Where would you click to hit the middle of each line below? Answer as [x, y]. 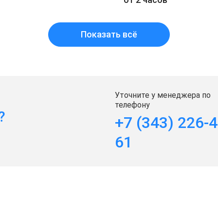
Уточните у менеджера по [163, 95]
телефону [132, 105]
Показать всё [109, 34]
